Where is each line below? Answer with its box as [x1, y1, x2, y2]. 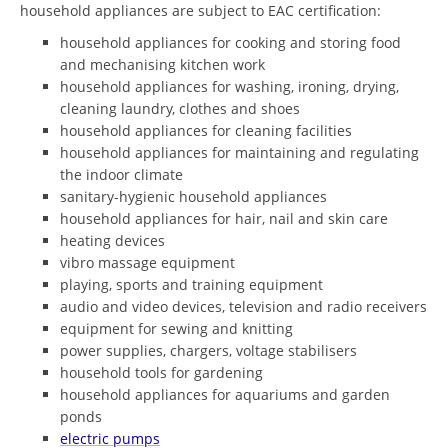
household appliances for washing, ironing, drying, [60, 76, 399, 96]
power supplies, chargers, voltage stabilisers [60, 340, 357, 360]
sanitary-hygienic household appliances [60, 186, 327, 206]
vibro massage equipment [60, 252, 235, 272]
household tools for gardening [60, 362, 263, 382]
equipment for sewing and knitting [60, 318, 293, 338]
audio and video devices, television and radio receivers [60, 296, 427, 316]
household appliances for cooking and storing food [60, 32, 401, 52]
